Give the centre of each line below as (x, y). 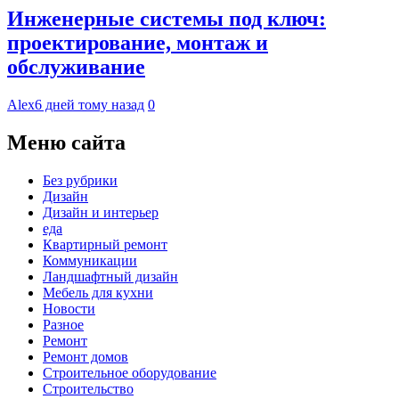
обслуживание (76, 67)
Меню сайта (66, 143)
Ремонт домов (85, 356)
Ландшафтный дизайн (110, 276)
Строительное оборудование (130, 372)
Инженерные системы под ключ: (167, 19)
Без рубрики (80, 180)
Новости (69, 308)
